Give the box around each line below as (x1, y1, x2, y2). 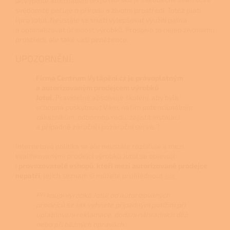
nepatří (15, 171, 40, 180)
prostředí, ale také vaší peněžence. (15, 35, 128, 44)
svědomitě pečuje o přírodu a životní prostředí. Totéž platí (15, 6, 201, 15)
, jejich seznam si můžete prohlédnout (40, 171, 164, 180)
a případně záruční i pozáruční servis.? (36, 122, 160, 131)
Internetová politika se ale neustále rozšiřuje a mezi (15, 142, 184, 151)
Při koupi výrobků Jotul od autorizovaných (36, 190, 170, 200)
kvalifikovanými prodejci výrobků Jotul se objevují (15, 151, 175, 161)
